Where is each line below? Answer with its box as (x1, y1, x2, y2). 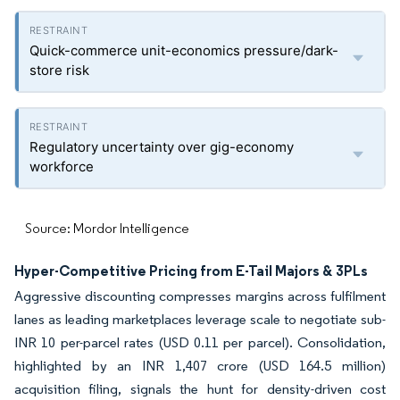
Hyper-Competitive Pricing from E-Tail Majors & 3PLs (14, 262, 368, 279)
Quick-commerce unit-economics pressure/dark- (29, 42, 338, 59)
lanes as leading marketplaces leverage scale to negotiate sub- (14, 311, 386, 328)
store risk (29, 62, 89, 79)
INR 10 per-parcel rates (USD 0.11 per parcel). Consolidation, (14, 334, 386, 351)
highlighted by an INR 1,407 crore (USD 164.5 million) (14, 357, 386, 374)
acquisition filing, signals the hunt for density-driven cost (14, 380, 386, 397)
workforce (29, 158, 94, 175)
